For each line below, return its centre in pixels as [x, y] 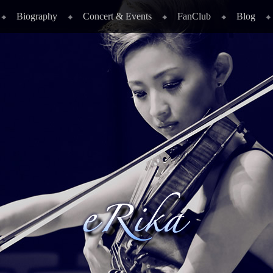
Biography [37, 16]
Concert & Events [117, 16]
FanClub [194, 16]
